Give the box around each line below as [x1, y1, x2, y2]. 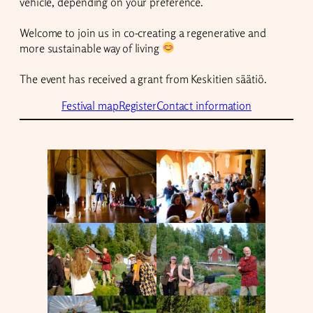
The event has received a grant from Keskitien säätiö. [20, 71, 267, 86]
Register [118, 98, 156, 112]
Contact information [156, 98, 252, 112]
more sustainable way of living [20, 41, 162, 55]
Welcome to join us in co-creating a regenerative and [20, 25, 266, 40]
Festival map [61, 98, 119, 112]
